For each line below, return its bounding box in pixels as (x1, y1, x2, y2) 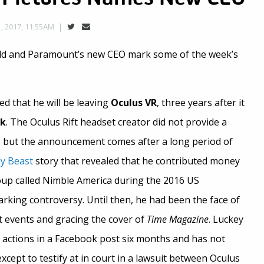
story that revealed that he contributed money (32, 154, 240, 167)
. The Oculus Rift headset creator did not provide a (5, 115, 227, 128)
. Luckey (208, 213, 243, 226)
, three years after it (156, 96, 245, 109)
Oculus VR (108, 96, 157, 109)
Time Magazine (146, 213, 209, 226)
